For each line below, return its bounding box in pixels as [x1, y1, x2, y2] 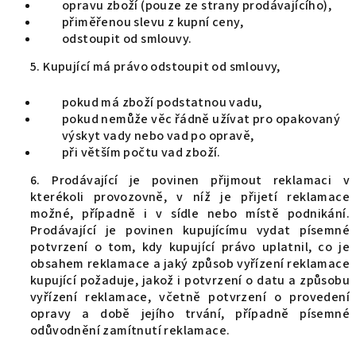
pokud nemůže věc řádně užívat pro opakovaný [62, 110, 341, 128]
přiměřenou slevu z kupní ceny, [62, 14, 243, 31]
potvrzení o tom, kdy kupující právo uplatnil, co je [30, 238, 350, 256]
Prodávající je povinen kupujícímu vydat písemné [30, 222, 350, 239]
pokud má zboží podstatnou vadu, [62, 94, 262, 111]
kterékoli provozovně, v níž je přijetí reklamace [30, 188, 350, 206]
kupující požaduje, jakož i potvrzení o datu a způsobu [30, 272, 350, 289]
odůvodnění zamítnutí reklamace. [30, 322, 230, 339]
